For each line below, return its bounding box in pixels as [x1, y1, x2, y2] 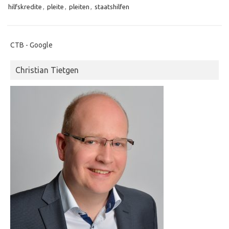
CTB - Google [10, 40, 53, 49]
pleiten [69, 3, 89, 10]
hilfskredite [8, 3, 42, 10]
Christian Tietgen [15, 65, 79, 75]
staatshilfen [95, 3, 129, 10]
